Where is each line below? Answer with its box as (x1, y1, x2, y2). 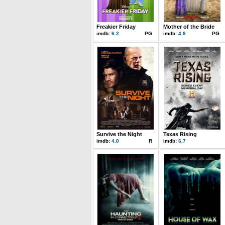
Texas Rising (163, 131, 197, 137)
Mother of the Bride (163, 24, 214, 30)
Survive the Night (96, 131, 142, 137)
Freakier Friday (96, 24, 136, 30)
